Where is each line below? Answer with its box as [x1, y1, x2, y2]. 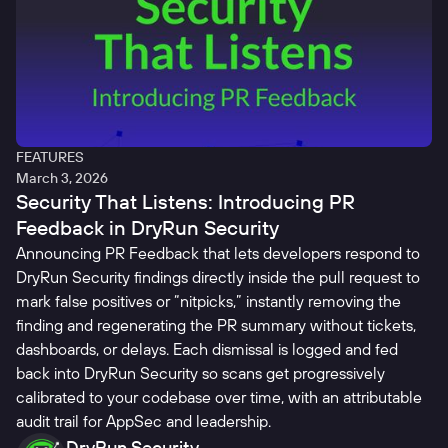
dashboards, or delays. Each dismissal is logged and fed [16, 339, 398, 360]
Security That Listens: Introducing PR [16, 189, 355, 215]
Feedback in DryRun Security [16, 215, 284, 241]
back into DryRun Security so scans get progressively [16, 363, 385, 384]
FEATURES [16, 148, 84, 167]
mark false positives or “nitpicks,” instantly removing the [16, 291, 401, 312]
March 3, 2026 [16, 169, 108, 188]
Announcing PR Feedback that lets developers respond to [16, 243, 420, 264]
